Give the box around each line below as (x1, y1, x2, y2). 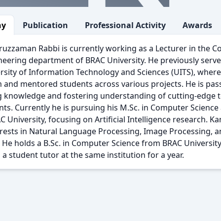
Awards (183, 20, 212, 31)
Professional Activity (85, 20, 166, 31)
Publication (23, 20, 68, 31)
